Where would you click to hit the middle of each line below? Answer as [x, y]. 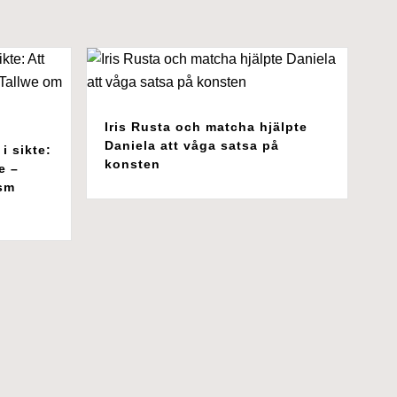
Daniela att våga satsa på [191, 145]
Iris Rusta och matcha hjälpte [206, 126]
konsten [132, 163]
